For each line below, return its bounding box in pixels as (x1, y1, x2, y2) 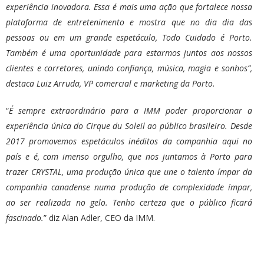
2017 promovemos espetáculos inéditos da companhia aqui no (6, 136, 252, 147)
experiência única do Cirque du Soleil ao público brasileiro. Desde (6, 120, 252, 132)
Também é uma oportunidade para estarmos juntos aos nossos (6, 47, 252, 59)
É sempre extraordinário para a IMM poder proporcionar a (9, 105, 252, 117)
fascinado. (6, 212, 44, 224)
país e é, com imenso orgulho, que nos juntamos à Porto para (6, 151, 252, 163)
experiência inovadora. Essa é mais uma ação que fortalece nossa (6, 1, 252, 13)
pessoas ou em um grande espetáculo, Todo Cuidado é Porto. (6, 32, 252, 44)
